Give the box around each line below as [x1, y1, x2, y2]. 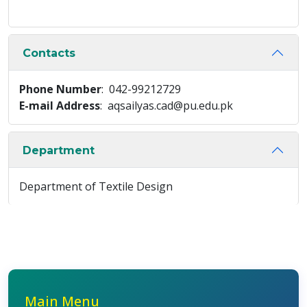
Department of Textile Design [19, 179, 173, 194]
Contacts [23, 46, 75, 60]
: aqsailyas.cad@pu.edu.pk [100, 98, 233, 113]
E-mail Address [19, 98, 100, 113]
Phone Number [19, 82, 101, 97]
